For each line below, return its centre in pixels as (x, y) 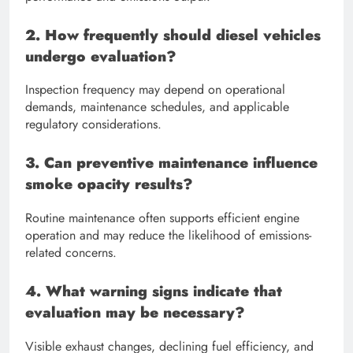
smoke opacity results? (109, 184)
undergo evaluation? (101, 56)
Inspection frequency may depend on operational (155, 90)
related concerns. (71, 253)
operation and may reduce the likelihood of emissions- (168, 236)
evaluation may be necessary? (135, 313)
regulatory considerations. (93, 124)
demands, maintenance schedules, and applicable (157, 107)
